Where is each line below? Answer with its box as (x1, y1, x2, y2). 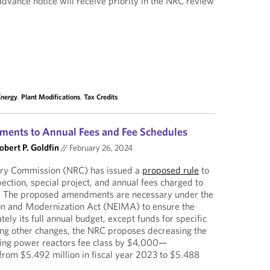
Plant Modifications (21, 92, 81, 101)
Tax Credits (84, 92, 118, 101)
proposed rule (142, 164, 199, 176)
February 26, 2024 (67, 142, 133, 153)
